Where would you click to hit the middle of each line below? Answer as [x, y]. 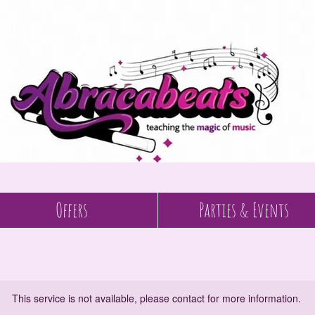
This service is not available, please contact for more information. [156, 298]
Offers [72, 210]
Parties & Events [244, 210]
